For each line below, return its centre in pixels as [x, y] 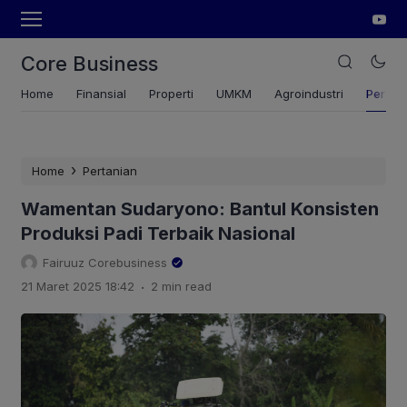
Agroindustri [309, 94]
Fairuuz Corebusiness [105, 263]
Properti [171, 94]
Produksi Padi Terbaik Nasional [158, 233]
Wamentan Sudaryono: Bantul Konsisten [200, 209]
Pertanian [110, 171]
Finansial [101, 94]
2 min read [181, 286]
